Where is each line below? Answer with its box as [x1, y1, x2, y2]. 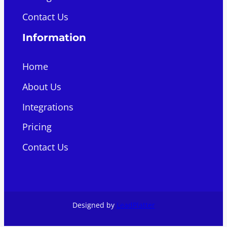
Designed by [72, 200, 117, 210]
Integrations [22, 100, 73, 113]
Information [22, 31, 86, 44]
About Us [22, 80, 61, 93]
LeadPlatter [116, 200, 155, 210]
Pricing [22, 121, 52, 133]
